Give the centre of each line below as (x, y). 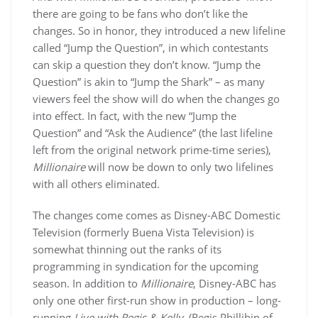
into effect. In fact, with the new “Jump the (135, 116)
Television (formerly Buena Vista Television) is (143, 232)
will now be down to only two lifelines (179, 167)
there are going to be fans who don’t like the (140, 13)
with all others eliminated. (96, 184)
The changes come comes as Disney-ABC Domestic (157, 215)
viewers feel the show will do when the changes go (156, 99)
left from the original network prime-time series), (152, 150)
